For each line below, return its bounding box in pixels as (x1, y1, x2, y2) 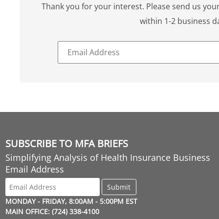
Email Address (5, 163, 64, 175)
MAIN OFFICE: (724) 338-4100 (5, 206, 99, 216)
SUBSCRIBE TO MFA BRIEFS (5, 136, 128, 150)
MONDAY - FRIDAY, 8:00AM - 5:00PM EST (5, 196, 137, 206)
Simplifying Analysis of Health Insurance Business (5, 151, 210, 163)
